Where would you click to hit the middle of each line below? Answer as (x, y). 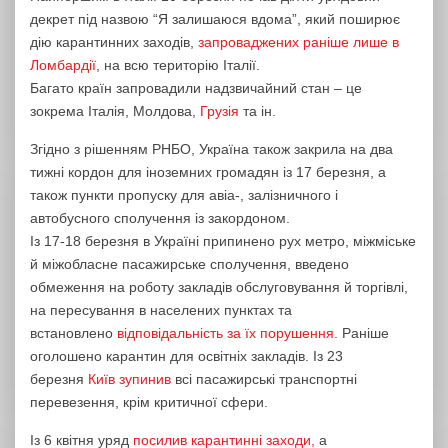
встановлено (73, 332)
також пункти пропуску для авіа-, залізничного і (184, 194)
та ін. (257, 110)
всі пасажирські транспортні (264, 378)
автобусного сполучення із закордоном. (160, 217)
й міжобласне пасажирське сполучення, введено (189, 263)
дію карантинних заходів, (114, 41)
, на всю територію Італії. (178, 64)
